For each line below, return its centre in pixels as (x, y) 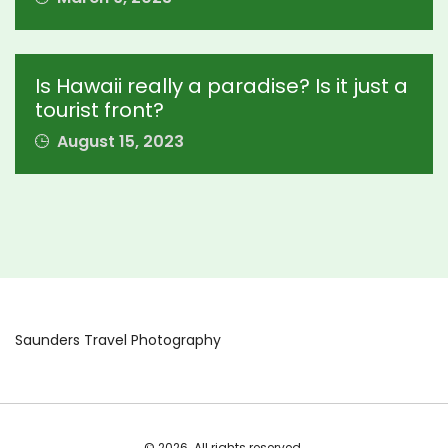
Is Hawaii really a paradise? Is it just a (221, 86)
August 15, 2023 (118, 142)
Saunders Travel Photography (118, 340)
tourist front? (99, 110)
